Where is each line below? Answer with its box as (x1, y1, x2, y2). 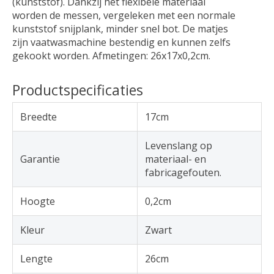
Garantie (20, 152, 60, 166)
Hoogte (20, 194, 55, 208)
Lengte (20, 251, 53, 265)
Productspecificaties (12, 80, 143, 100)
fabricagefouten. (145, 165, 221, 179)
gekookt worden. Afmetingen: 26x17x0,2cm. (12, 48, 210, 62)
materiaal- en (145, 152, 206, 166)
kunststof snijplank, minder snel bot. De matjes (12, 21, 228, 35)
